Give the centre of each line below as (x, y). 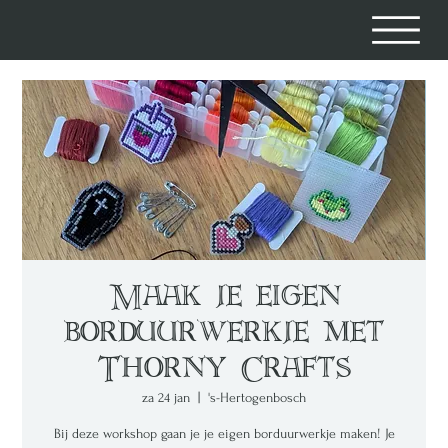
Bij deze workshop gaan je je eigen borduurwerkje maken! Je (224, 433)
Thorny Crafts (224, 370)
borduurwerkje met (224, 334)
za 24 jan (166, 397)
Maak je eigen (224, 298)
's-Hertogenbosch (257, 397)
